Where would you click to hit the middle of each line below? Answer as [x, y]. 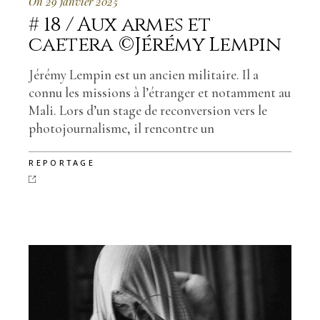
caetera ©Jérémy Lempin [155, 45]
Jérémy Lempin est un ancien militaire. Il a [144, 75]
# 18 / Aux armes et [120, 25]
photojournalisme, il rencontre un [122, 129]
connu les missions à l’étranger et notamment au [160, 93]
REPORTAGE [62, 163]
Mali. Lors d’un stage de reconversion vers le [148, 111]
